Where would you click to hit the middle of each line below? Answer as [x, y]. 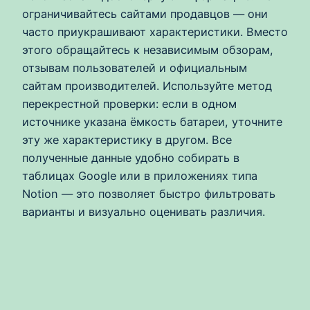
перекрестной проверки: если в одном [129, 103]
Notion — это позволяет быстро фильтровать [149, 193]
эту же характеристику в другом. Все [127, 139]
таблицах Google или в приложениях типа [140, 175]
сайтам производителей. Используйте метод [147, 85]
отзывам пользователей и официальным [135, 67]
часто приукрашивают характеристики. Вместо [155, 31]
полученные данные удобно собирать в [131, 157]
